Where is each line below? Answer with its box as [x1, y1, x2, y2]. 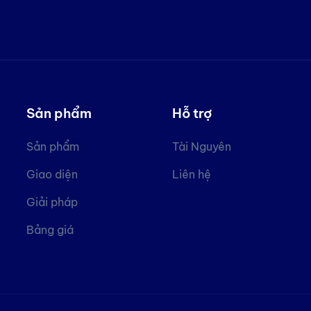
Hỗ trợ [171, 105, 212, 121]
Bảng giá [26, 223, 74, 237]
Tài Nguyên [171, 140, 231, 153]
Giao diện [26, 167, 78, 181]
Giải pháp [26, 195, 78, 209]
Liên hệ [171, 167, 211, 181]
